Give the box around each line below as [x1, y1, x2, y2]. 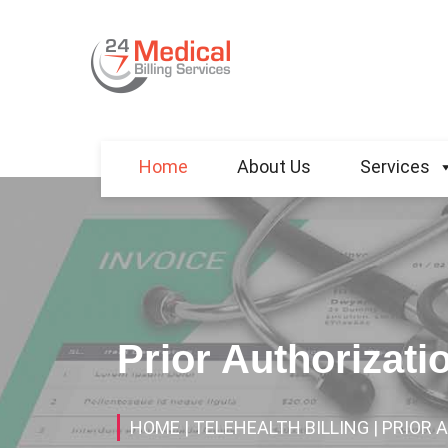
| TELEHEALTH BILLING [184, 416, 369, 438]
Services [359, 156, 430, 177]
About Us [236, 156, 311, 177]
